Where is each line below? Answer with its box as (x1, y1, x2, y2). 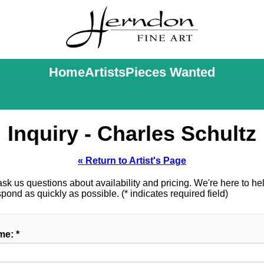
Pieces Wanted (126, 65, 215, 80)
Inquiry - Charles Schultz (8, 121, 256, 146)
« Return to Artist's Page (78, 156, 186, 166)
